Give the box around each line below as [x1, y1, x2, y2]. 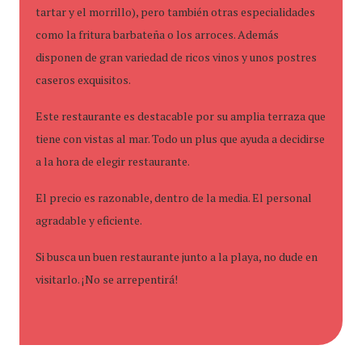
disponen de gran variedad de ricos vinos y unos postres [36, 49, 317, 65]
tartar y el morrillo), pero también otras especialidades [36, 4, 315, 19]
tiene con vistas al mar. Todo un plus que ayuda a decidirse [36, 131, 325, 146]
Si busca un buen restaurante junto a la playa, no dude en [36, 249, 318, 264]
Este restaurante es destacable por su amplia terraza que [36, 108, 326, 124]
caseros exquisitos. [36, 72, 131, 87]
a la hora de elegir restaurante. [36, 154, 190, 169]
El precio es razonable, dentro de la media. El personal [36, 190, 312, 205]
